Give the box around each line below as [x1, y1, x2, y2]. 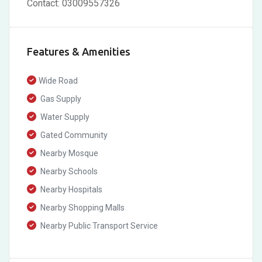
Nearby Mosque [39, 149, 98, 158]
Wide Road [39, 76, 78, 85]
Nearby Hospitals [39, 185, 102, 194]
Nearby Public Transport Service [39, 221, 158, 230]
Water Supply [39, 112, 89, 122]
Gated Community [39, 130, 108, 140]
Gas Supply [39, 94, 81, 104]
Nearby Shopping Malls [39, 203, 125, 212]
